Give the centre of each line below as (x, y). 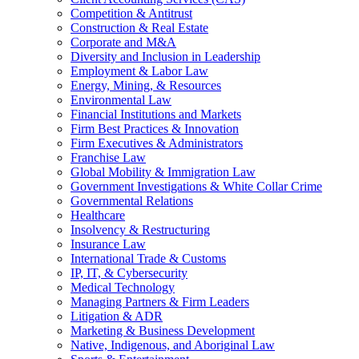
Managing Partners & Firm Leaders (160, 302)
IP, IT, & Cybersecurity (129, 273)
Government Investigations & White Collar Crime (196, 187)
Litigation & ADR (117, 317)
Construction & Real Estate (139, 28)
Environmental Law (121, 100)
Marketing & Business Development (163, 331)
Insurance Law (108, 244)
